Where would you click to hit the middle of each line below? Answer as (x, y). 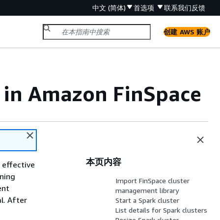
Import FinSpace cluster (153, 180)
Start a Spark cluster (148, 200)
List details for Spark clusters (162, 210)
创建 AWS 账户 (187, 31)
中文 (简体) (109, 8)
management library (147, 190)
